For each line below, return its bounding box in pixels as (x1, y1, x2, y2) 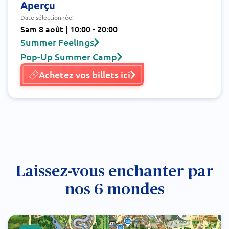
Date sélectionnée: (20, 13, 74, 21)
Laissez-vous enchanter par (15, 164, 214, 179)
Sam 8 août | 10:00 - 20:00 (20, 23, 118, 34)
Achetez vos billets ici (39, 68, 130, 80)
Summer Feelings (20, 36, 94, 48)
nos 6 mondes (64, 181, 165, 197)
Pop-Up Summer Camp (20, 51, 117, 62)
